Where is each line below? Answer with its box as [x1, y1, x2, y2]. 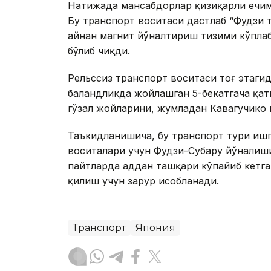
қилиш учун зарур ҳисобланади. [68, 175, 219, 188]
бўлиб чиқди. [68, 45, 130, 57]
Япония [135, 222, 175, 234]
